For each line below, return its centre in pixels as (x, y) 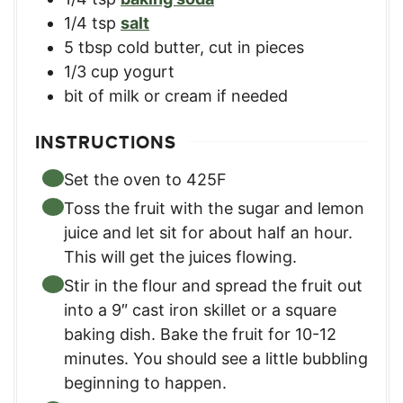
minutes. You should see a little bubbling (216, 358)
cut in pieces (256, 47)
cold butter (158, 47)
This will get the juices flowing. (180, 256)
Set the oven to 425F (145, 179)
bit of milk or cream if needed (176, 95)
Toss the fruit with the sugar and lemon (214, 208)
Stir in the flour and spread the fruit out (213, 285)
